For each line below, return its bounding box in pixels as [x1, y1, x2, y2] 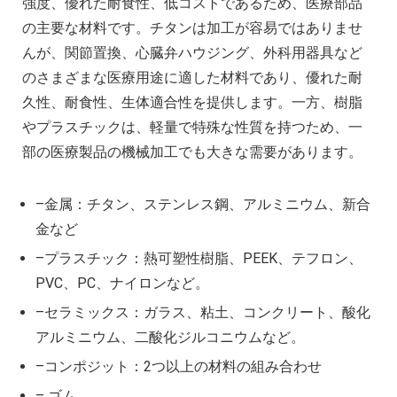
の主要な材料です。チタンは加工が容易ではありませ [22, 19, 362, 37]
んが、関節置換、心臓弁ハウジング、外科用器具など [22, 44, 362, 62]
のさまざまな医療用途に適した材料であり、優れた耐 [22, 69, 362, 87]
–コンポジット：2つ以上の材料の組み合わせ [35, 358, 322, 376]
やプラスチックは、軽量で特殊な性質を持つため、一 [22, 119, 362, 136]
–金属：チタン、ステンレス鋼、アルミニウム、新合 [35, 196, 370, 214]
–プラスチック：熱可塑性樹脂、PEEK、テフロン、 [35, 250, 362, 268]
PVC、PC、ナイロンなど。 [35, 275, 209, 292]
